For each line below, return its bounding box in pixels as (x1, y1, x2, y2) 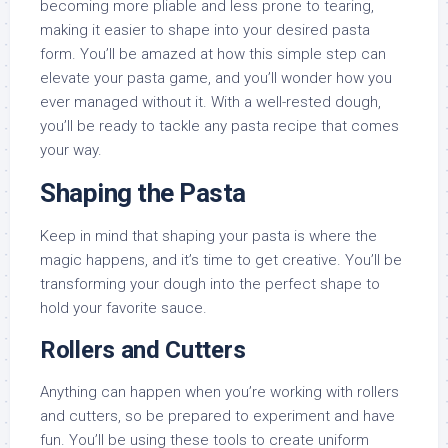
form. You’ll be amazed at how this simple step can (40, 45, 386, 64)
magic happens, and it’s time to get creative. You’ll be (40, 251, 402, 270)
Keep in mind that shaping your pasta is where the (40, 227, 377, 246)
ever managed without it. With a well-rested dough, (40, 93, 381, 112)
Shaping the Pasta (40, 178, 246, 209)
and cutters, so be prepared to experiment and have (40, 407, 395, 426)
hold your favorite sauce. (40, 299, 207, 318)
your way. (40, 141, 102, 160)
